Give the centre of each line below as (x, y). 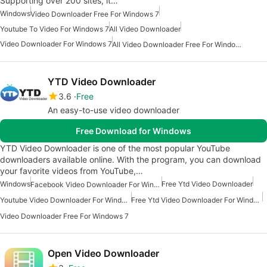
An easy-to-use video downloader (114, 110)
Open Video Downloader (103, 253)
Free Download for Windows (133, 131)
